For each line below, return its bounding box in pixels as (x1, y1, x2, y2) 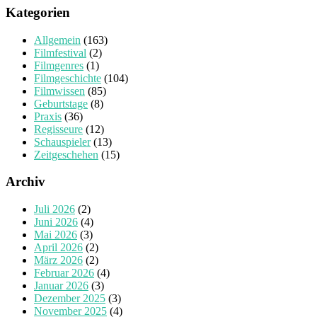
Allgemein (34, 33, 81, 46)
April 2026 (34, 241, 83, 254)
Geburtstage (34, 97, 88, 110)
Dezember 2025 (34, 292, 105, 305)
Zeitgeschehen (34, 148, 98, 161)
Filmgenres (34, 59, 83, 71)
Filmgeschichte (34, 71, 101, 84)
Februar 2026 (34, 267, 94, 279)
